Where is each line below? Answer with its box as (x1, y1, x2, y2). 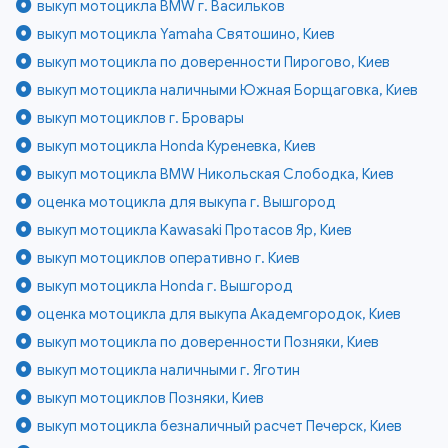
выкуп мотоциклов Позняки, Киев (37, 388, 265, 407)
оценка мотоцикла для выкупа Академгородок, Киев (37, 304, 402, 323)
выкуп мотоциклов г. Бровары (37, 108, 245, 127)
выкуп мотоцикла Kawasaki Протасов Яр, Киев (37, 220, 353, 239)
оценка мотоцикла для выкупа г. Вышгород (37, 192, 337, 211)
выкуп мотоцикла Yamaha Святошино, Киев (37, 24, 336, 43)
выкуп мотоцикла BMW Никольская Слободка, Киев (37, 164, 395, 183)
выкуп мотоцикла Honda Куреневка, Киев (37, 136, 317, 155)
